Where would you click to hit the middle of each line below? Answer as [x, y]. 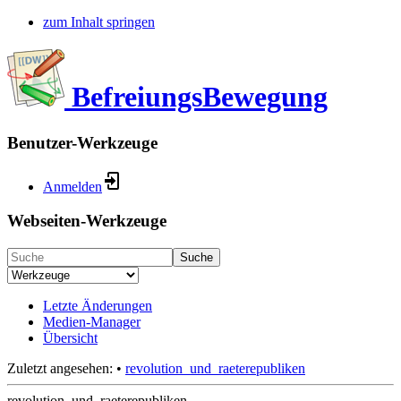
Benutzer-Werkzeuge [82, 142]
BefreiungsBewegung [200, 97]
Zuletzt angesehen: [60, 369]
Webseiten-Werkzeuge [87, 221]
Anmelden [73, 186]
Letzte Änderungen [98, 306]
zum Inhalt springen [99, 22]
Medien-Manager [92, 322]
